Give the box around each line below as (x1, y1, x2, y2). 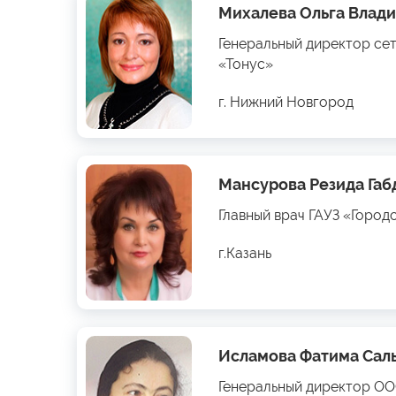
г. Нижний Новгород (218, 94, 354, 111)
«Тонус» (218, 56, 273, 73)
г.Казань (218, 245, 271, 263)
